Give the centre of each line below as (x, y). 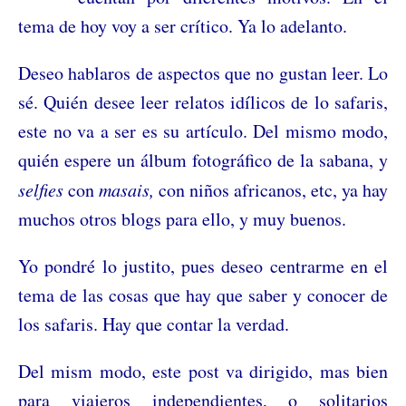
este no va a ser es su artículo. (135, 130)
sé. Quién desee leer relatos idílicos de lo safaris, (203, 101)
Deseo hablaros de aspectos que (137, 72)
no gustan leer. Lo (322, 72)
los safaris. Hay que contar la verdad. (154, 324)
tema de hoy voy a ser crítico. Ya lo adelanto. (183, 25)
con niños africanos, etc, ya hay (271, 189)
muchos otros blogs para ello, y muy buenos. (182, 218)
